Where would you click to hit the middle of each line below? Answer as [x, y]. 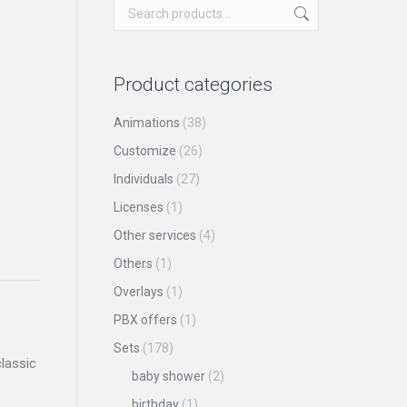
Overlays [138, 292]
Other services [154, 235]
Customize [144, 151]
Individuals [143, 179]
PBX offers [145, 320]
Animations [146, 123]
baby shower [168, 376]
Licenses [138, 207]
